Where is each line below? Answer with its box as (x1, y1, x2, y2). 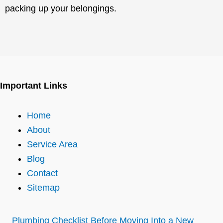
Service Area (27, 139, 78, 149)
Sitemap (27, 183, 60, 193)
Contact (27, 168, 58, 178)
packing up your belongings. (5, 3, 116, 14)
